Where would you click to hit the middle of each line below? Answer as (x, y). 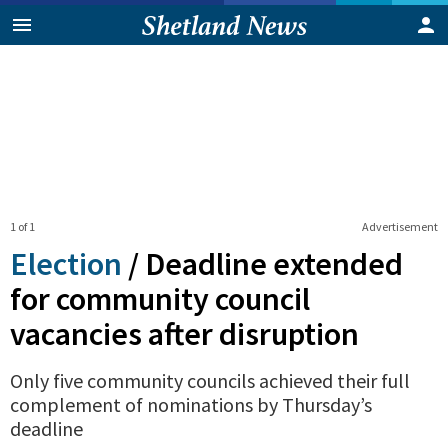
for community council (160, 298)
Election (66, 263)
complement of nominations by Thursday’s (191, 404)
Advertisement (399, 226)
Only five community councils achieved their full (210, 380)
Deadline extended (274, 263)
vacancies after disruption (184, 333)
